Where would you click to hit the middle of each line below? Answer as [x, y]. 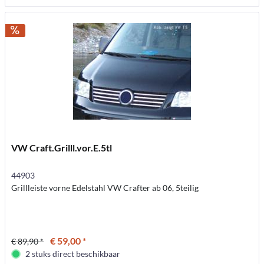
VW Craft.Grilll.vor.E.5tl [62, 148]
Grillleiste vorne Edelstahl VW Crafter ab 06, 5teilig [105, 188]
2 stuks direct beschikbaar [73, 254]
